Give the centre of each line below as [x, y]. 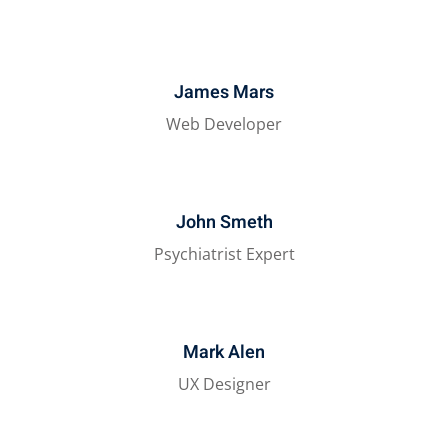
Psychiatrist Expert [224, 254]
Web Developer [224, 124]
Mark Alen [224, 353]
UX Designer [224, 384]
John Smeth [224, 223]
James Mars [224, 93]
